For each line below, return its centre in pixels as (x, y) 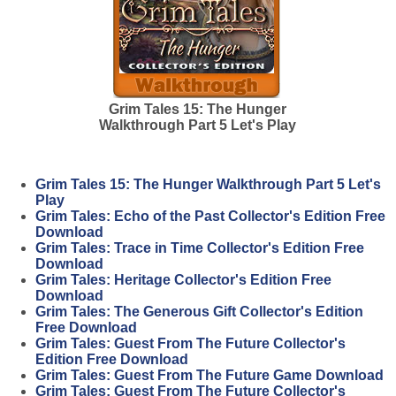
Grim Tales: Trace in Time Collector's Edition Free (200, 248)
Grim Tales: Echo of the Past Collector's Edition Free (210, 216)
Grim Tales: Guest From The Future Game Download (209, 375)
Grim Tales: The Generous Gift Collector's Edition (199, 312)
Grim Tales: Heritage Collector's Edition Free (183, 280)
